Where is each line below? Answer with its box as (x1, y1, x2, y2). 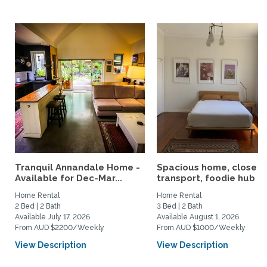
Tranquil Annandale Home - (15, 162, 140, 173)
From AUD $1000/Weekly (157, 223, 246, 232)
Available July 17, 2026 (15, 213, 90, 221)
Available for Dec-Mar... (15, 173, 122, 184)
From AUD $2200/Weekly (15, 223, 104, 232)
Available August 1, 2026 (157, 213, 239, 221)
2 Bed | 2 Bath (15, 202, 61, 210)
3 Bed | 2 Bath (157, 202, 203, 210)
